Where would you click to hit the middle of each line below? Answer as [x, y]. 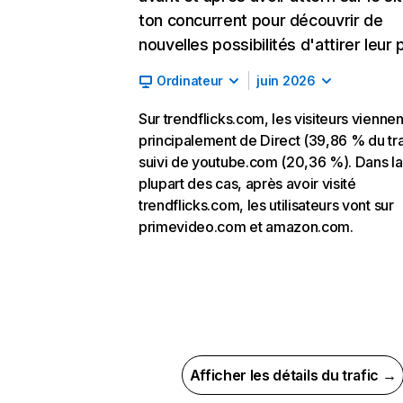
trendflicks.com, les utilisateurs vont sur [266, 205]
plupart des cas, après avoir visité [247, 184]
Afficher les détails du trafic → [293, 375]
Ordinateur [190, 81]
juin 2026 [286, 81]
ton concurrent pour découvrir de [261, 20]
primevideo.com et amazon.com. [246, 227]
